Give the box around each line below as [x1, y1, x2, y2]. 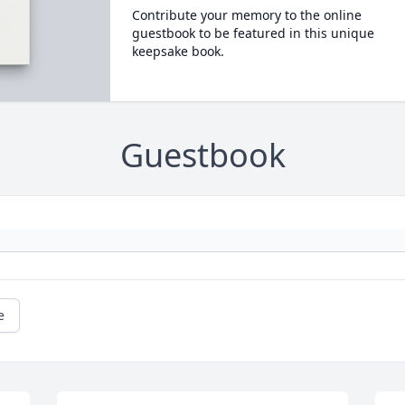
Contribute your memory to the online [131, 6, 362, 24]
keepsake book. [131, 42, 224, 60]
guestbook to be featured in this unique [131, 24, 374, 42]
